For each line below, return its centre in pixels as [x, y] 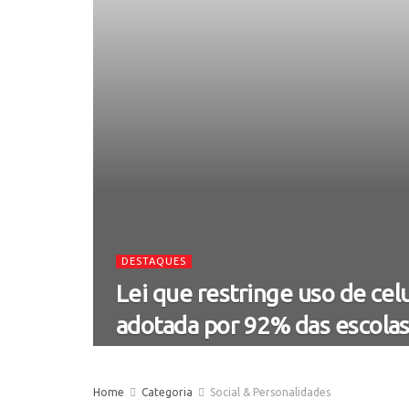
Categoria [167, 392]
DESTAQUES [154, 261]
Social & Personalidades [270, 392]
